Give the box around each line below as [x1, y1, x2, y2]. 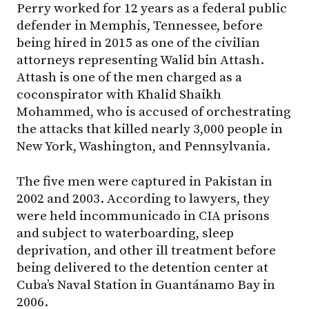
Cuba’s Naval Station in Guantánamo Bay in [17, 277, 275, 294]
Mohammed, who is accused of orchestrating [17, 103, 291, 121]
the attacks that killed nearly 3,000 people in [17, 121, 283, 138]
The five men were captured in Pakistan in [17, 173, 272, 190]
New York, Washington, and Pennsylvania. [17, 138, 270, 155]
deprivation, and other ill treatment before [17, 242, 276, 259]
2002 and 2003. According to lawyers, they [17, 190, 270, 208]
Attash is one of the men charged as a [17, 69, 242, 86]
